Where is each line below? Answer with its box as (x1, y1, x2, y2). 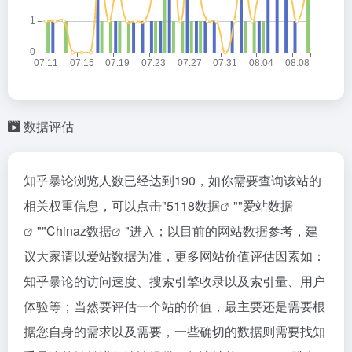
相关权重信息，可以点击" (24, 196, 167, 214)
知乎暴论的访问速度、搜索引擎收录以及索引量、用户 (24, 272, 325, 290)
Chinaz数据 (46, 222, 112, 240)
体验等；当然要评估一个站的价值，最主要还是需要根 (24, 297, 325, 315)
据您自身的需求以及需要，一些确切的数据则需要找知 (24, 322, 325, 340)
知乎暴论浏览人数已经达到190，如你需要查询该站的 (24, 171, 321, 189)
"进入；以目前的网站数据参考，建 (125, 222, 318, 240)
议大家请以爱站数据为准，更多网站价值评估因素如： (24, 247, 325, 265)
